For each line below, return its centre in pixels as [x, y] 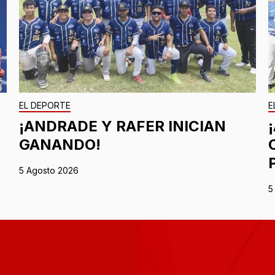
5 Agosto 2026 [48, 171]
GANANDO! [60, 145]
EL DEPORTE [45, 106]
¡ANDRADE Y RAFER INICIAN [122, 126]
